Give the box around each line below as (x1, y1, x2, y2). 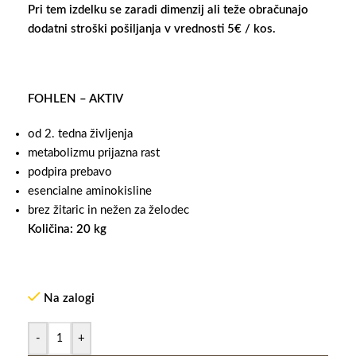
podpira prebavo (28, 166, 112, 179)
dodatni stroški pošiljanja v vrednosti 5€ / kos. (28, 23, 276, 36)
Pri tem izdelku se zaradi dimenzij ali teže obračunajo (28, 4, 308, 17)
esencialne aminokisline (28, 185, 152, 198)
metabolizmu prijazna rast (28, 147, 160, 160)
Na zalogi (43, 292, 95, 305)
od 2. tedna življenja (28, 128, 133, 141)
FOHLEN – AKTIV (28, 93, 123, 106)
